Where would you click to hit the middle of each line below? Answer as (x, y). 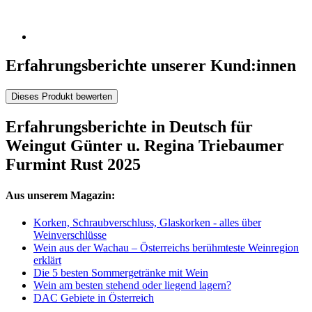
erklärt (47, 260)
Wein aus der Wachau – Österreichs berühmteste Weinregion (166, 247)
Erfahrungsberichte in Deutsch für (129, 127)
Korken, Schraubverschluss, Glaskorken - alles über (147, 222)
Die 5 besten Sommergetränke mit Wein (121, 272)
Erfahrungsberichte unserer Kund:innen (151, 66)
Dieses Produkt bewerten (62, 97)
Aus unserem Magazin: (60, 195)
